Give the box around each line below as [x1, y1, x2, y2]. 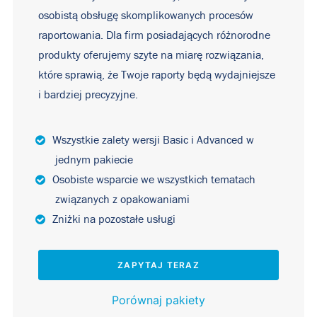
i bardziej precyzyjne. [38, 89, 138, 100]
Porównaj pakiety [112, 293, 205, 307]
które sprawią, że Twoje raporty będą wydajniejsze [38, 69, 275, 81]
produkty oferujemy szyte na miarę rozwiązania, [38, 50, 264, 61]
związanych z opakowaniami [55, 194, 190, 205]
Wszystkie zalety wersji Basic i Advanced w [52, 134, 254, 146]
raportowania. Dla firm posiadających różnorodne [38, 30, 270, 41]
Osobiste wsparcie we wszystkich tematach [52, 174, 255, 185]
